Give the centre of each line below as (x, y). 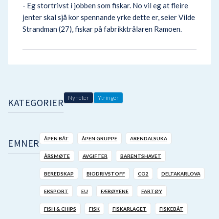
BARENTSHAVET (141, 156)
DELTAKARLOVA (181, 174)
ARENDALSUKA (148, 138)
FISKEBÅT (171, 209)
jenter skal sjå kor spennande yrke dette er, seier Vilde (109, 17)
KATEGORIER (36, 102)
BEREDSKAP (59, 174)
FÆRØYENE (114, 191)
